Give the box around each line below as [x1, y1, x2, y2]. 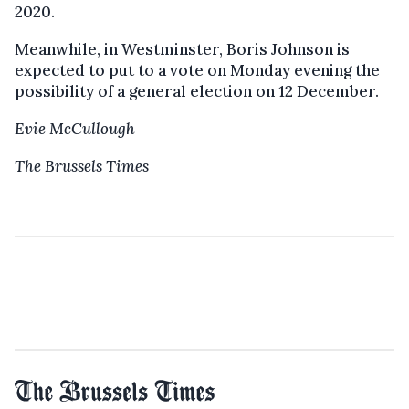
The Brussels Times [15, 156, 149, 177]
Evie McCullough [15, 119, 135, 140]
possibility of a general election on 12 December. [15, 81, 379, 102]
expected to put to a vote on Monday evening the [15, 60, 380, 81]
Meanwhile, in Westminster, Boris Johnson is [15, 39, 350, 60]
